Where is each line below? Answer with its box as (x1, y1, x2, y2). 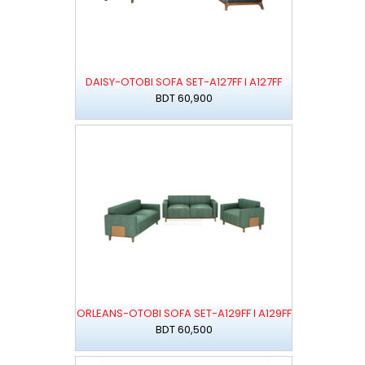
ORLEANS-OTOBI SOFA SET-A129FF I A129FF (76, 306, 292, 322)
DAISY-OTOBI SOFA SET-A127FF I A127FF (86, 74, 283, 90)
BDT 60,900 (155, 90, 213, 107)
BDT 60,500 (155, 322, 213, 338)
